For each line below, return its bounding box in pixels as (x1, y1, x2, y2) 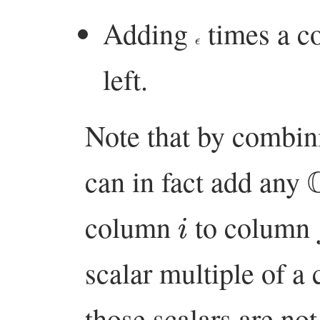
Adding (103, 14, 196, 53)
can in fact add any (85, 162, 307, 201)
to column (188, 208, 318, 246)
